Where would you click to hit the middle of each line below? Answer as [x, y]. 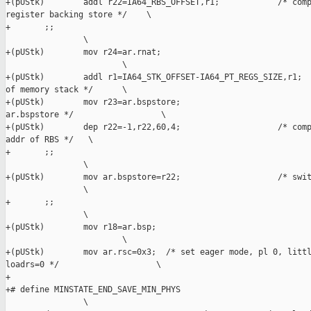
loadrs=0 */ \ [83, 265]
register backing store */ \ [78, 15]
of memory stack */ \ [66, 90]
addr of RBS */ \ [49, 140]
